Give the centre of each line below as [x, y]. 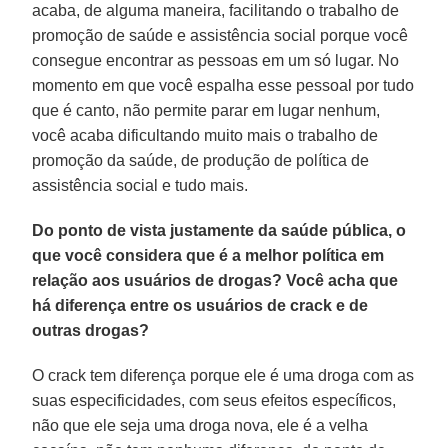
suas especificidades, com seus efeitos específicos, [214, 400]
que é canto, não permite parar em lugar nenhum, [206, 110]
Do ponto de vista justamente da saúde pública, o [219, 230]
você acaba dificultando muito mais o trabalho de [205, 135]
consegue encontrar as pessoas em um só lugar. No [216, 60]
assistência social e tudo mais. [140, 185]
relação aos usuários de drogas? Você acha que [215, 280]
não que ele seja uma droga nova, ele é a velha [200, 425]
